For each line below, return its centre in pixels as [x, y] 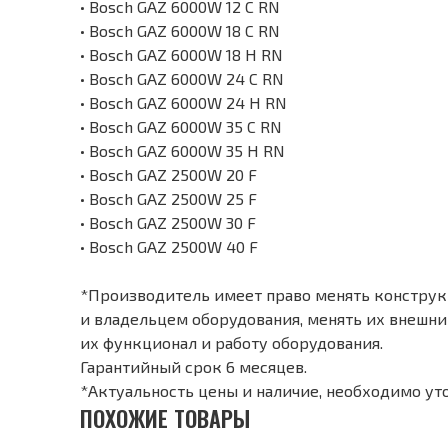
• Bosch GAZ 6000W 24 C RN [182, 79]
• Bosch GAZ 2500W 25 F [168, 199]
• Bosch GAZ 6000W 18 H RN [181, 55]
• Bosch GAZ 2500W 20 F [168, 175]
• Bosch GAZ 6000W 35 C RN [181, 127]
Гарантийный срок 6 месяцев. [193, 367]
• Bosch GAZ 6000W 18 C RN [180, 31]
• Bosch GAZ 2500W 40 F [169, 247]
